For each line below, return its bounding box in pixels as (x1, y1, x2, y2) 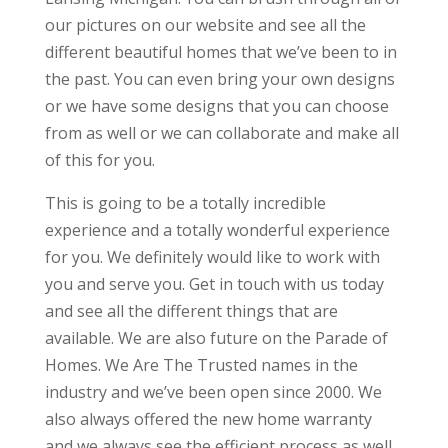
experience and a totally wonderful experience (44, 219, 390, 242)
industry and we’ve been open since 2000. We (44, 381, 382, 404)
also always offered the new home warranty (44, 408, 372, 431)
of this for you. (44, 149, 155, 172)
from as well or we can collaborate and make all (44, 122, 399, 145)
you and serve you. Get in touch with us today (44, 273, 384, 296)
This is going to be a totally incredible (44, 192, 326, 215)
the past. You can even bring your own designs (44, 68, 395, 91)
